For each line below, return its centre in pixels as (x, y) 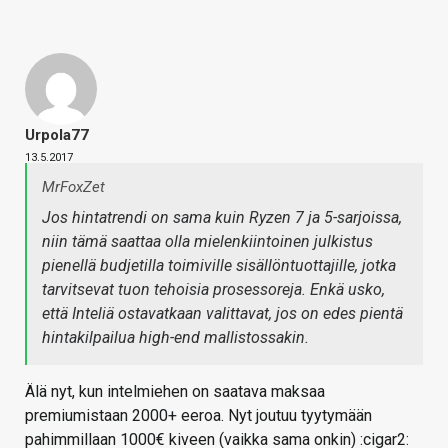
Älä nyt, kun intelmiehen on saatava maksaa (175, 392)
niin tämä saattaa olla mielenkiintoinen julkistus (207, 242)
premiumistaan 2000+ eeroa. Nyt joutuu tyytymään (198, 416)
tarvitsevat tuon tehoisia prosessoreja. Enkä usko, (213, 290)
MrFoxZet (73, 187)
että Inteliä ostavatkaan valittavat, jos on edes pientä (222, 314)
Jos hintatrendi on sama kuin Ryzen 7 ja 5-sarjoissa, (222, 218)
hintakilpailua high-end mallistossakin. (175, 338)
